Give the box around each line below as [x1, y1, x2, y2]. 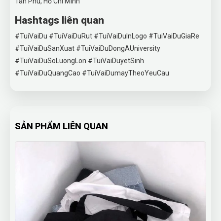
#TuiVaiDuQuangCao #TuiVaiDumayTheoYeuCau [15, 69, 169, 77]
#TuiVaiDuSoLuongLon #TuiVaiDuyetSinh [15, 57, 144, 65]
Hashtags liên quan [15, 14, 104, 26]
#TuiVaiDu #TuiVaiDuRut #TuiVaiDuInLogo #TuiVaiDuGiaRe [15, 32, 199, 40]
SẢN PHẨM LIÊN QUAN [15, 121, 108, 131]
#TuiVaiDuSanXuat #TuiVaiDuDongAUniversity [15, 44, 160, 52]
